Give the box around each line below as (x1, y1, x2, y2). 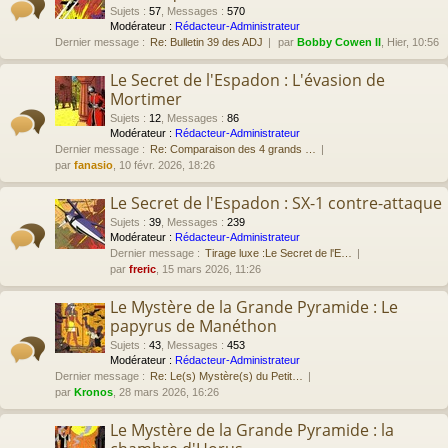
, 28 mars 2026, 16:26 (113, 386, 219, 398)
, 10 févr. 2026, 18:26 (113, 159, 215, 171)
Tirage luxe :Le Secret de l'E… (205, 247, 352, 259)
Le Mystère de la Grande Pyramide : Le (110, 296, 398, 318)
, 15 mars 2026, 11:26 (156, 263, 261, 275)
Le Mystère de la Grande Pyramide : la (110, 419, 394, 441)
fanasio (74, 159, 113, 171)
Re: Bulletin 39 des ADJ (150, 36, 263, 48)
